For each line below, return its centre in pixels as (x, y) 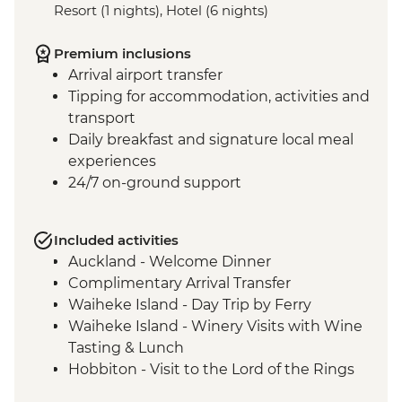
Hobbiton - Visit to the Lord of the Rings (211, 370)
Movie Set (104, 391)
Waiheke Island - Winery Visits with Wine (215, 327)
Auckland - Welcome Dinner (170, 262)
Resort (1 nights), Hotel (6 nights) (161, 11)
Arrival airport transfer (145, 75)
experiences (112, 162)
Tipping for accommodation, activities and (219, 97)
